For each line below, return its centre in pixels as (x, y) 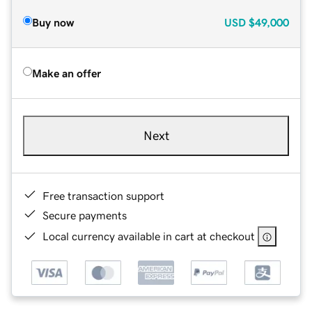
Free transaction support (103, 195)
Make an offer (67, 73)
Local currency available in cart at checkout (149, 236)
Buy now (53, 22)
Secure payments (85, 215)
